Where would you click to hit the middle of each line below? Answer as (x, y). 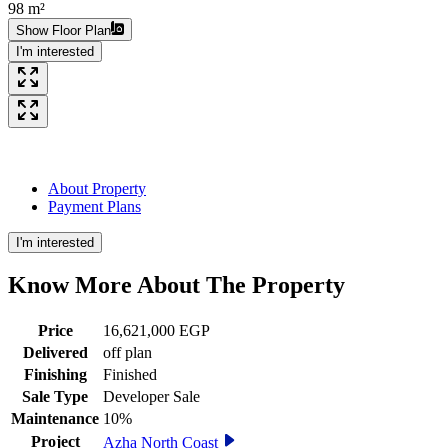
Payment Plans (94, 206)
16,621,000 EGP (156, 331)
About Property (97, 188)
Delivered (55, 353)
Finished (130, 375)
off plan (127, 353)
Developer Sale (151, 397)
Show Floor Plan (63, 30)
